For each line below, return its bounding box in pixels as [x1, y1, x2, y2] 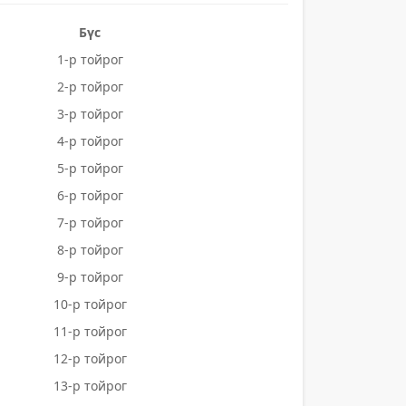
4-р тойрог [56, 132, 123, 150]
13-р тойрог [53, 377, 127, 394]
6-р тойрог [56, 187, 123, 204]
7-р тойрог [56, 214, 123, 231]
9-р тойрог [56, 268, 123, 285]
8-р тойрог [56, 241, 123, 258]
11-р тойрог [53, 323, 127, 340]
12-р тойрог [53, 350, 127, 367]
